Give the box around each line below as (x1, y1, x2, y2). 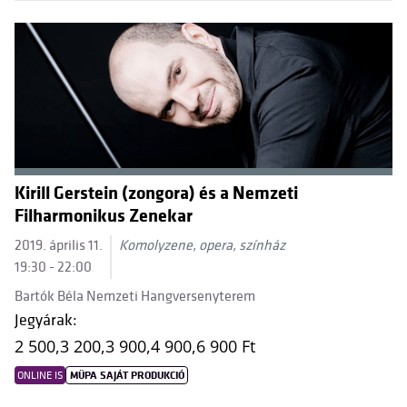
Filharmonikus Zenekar (15, 205, 193, 227)
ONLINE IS (17, 369, 64, 382)
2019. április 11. (15, 237, 103, 254)
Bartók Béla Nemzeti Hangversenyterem (15, 288, 255, 305)
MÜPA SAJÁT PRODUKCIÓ (69, 369, 184, 382)
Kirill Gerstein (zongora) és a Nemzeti (15, 183, 298, 204)
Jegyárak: (15, 311, 77, 330)
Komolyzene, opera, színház (119, 237, 285, 254)
